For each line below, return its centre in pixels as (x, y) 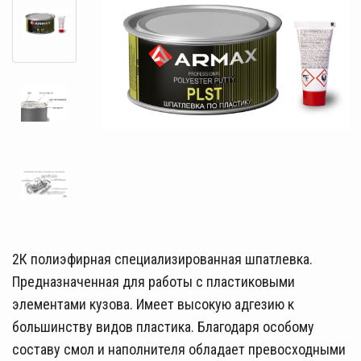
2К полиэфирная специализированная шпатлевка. (162, 259)
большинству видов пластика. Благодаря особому (163, 327)
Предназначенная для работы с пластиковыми (154, 282)
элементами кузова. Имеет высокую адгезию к (153, 305)
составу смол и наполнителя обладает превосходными (179, 350)
